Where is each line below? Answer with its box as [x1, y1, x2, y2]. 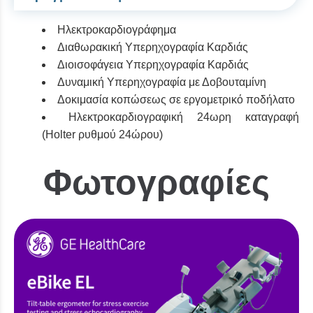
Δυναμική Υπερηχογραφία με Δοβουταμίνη [57, 75, 266, 88]
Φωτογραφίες [43, 162, 270, 202]
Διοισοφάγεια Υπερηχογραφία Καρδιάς [57, 58, 249, 71]
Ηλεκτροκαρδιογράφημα [57, 23, 176, 36]
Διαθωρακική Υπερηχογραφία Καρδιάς [57, 41, 248, 53]
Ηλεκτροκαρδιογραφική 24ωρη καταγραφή [68, 110, 299, 123]
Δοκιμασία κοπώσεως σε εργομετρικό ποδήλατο [57, 93, 295, 105]
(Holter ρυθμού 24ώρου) [42, 128, 163, 140]
